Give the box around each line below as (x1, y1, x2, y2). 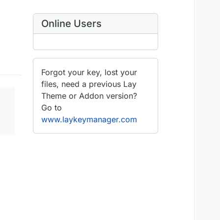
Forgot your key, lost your (41, 67, 137, 77)
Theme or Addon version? (41, 91, 137, 101)
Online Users (41, 18, 102, 29)
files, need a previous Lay (41, 79, 137, 89)
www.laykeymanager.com (41, 114, 137, 124)
